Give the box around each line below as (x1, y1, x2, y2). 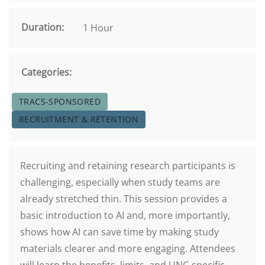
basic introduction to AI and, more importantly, (20, 209, 230, 222)
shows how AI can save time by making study (20, 225, 219, 238)
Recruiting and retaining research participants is (20, 159, 235, 172)
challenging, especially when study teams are (20, 176, 220, 189)
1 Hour (83, 21, 114, 34)
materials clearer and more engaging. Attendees (20, 242, 235, 255)
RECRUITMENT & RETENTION (19, 114, 139, 125)
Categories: (21, 66, 72, 79)
